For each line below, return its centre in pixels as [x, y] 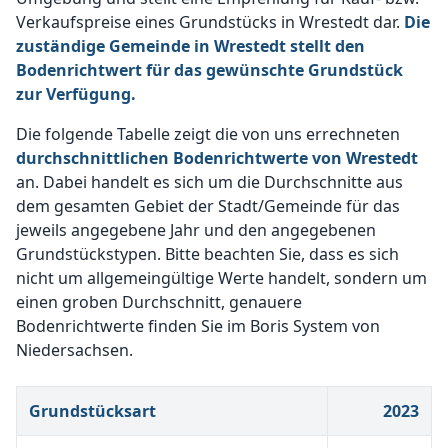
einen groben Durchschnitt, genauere [159, 302]
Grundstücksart [92, 411]
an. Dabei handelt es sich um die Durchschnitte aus [209, 182]
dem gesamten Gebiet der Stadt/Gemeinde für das [208, 206]
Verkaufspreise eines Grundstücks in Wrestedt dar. [210, 22]
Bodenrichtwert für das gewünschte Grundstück [209, 70]
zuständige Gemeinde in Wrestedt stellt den [190, 46]
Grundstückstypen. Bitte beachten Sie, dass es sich [207, 254]
